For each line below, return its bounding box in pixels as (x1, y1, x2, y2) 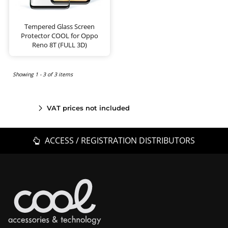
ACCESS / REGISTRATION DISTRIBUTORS (43, 134, 195, 146)
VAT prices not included (46, 103, 130, 112)
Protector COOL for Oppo (21, 31, 98, 40)
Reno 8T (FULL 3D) (32, 40, 87, 49)
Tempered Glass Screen (24, 21, 95, 31)
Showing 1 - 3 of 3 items (13, 71, 73, 78)
